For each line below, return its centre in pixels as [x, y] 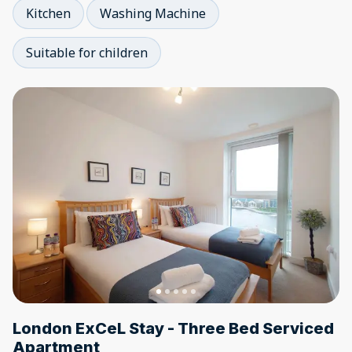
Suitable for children [87, 53]
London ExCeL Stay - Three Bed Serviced [173, 328]
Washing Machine [153, 13]
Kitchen [48, 13]
